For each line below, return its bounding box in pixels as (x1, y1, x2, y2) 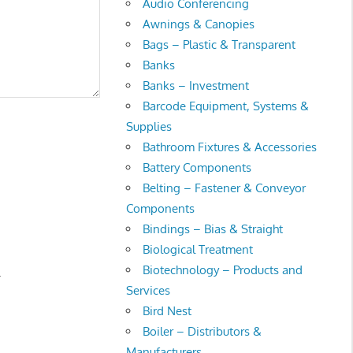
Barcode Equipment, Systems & (143, 98, 310, 113)
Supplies (126, 118, 173, 134)
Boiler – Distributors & (143, 323, 262, 339)
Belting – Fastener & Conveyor (143, 180, 307, 195)
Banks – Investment (143, 77, 250, 93)
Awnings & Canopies (143, 16, 255, 32)
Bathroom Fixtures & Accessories (143, 139, 318, 154)
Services (126, 282, 171, 298)
